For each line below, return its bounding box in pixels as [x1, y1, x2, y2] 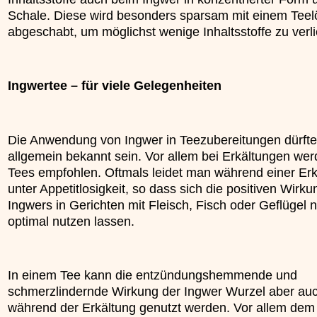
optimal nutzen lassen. [8, 214, 134, 229]
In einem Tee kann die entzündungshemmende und [8, 267, 297, 282]
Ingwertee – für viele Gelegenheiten [8, 78, 221, 93]
